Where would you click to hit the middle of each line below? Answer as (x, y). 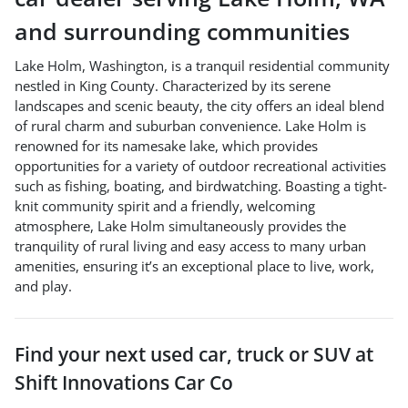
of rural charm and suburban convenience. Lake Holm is (190, 125)
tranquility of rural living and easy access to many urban (190, 245)
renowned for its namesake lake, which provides (166, 145)
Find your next (82, 354)
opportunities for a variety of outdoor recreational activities (200, 165)
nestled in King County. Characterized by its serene (173, 85)
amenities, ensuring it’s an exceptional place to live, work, (194, 265)
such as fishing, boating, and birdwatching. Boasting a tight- (201, 185)
